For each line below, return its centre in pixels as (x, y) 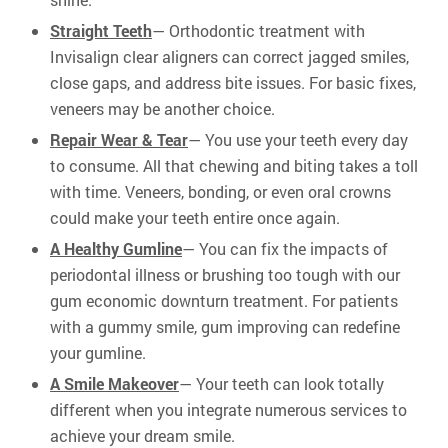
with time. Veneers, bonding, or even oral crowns (220, 191)
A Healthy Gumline (116, 248)
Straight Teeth (101, 30)
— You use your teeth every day (298, 139)
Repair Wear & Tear (119, 139)
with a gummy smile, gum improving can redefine (225, 326)
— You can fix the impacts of (285, 248)
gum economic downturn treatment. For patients (224, 300)
